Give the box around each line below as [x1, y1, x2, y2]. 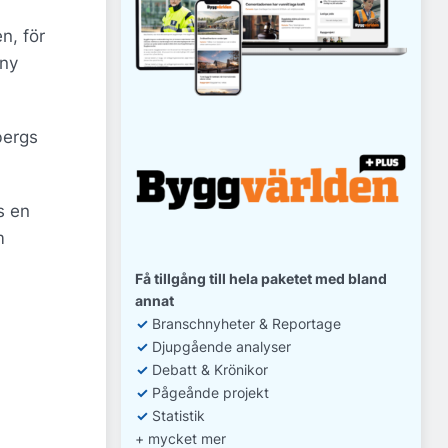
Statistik [148, 406, 205, 424]
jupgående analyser [162, 337, 291, 355]
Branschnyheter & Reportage [148, 314, 341, 332]
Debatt [152, 360, 197, 378]
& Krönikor [197, 360, 268, 378]
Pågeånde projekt [148, 383, 269, 401]
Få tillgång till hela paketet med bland [135, 269, 387, 287]
